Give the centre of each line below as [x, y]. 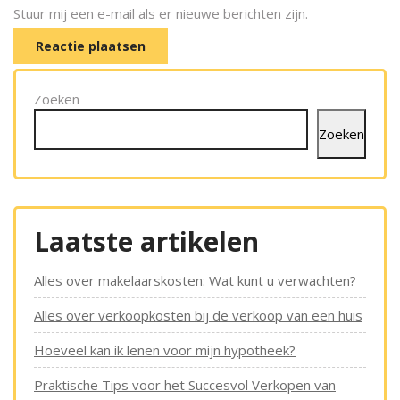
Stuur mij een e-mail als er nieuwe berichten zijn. [161, 13]
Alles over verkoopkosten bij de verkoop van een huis [198, 315]
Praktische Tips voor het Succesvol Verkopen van [185, 385]
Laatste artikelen [146, 242]
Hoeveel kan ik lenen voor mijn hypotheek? [165, 350]
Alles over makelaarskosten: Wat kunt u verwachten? [195, 280]
